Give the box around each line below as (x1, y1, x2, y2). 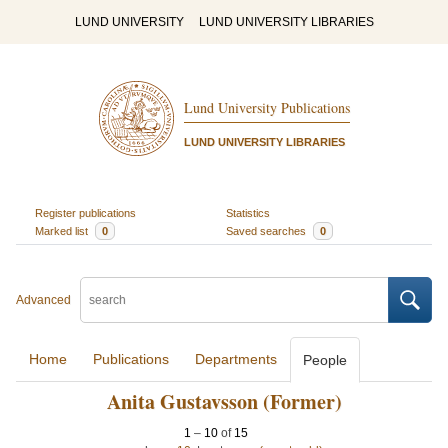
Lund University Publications (183, 98, 350, 118)
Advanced (16, 293, 71, 307)
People (303, 352, 347, 368)
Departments (195, 351, 277, 367)
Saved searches (226, 224, 309, 237)
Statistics (226, 206, 270, 219)
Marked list (34, 224, 91, 237)
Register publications (34, 206, 136, 219)
